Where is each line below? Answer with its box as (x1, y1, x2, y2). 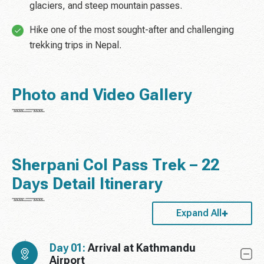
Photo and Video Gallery (12, 85, 192, 105)
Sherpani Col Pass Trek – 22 (12, 156, 219, 175)
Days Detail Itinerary (12, 174, 163, 194)
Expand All (176, 207, 222, 219)
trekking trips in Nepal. (29, 39, 121, 51)
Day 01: (49, 242, 85, 255)
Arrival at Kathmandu (88, 242, 196, 255)
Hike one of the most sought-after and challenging (29, 24, 234, 36)
